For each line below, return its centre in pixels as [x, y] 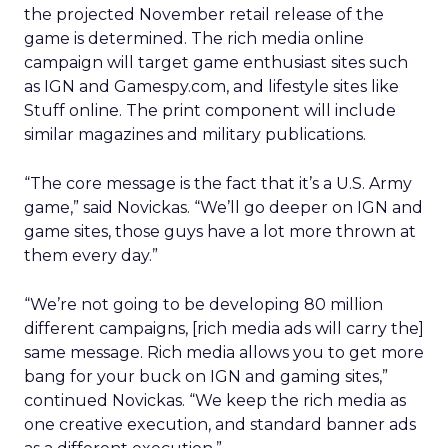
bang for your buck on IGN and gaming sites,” [206, 376]
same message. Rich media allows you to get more [224, 352]
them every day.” [91, 255]
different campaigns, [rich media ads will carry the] [224, 328]
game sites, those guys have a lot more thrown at [220, 231]
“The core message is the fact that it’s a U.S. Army [218, 183]
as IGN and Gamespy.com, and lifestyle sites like [211, 86]
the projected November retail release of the [204, 14]
